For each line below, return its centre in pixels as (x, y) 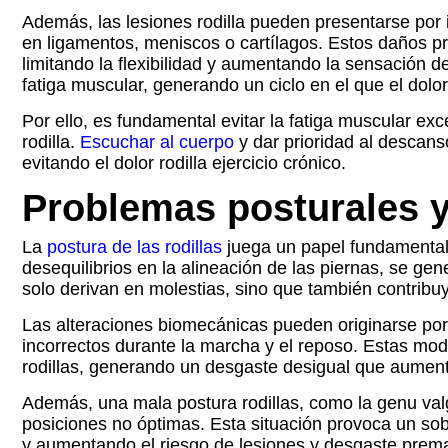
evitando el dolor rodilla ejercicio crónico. (184, 163)
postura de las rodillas (134, 247)
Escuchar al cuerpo (157, 142)
